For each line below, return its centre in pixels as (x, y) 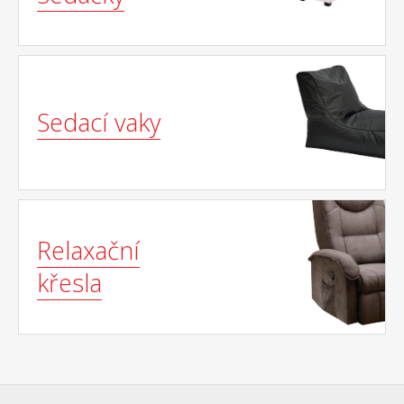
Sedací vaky (99, 122)
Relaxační (88, 250)
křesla (69, 283)
